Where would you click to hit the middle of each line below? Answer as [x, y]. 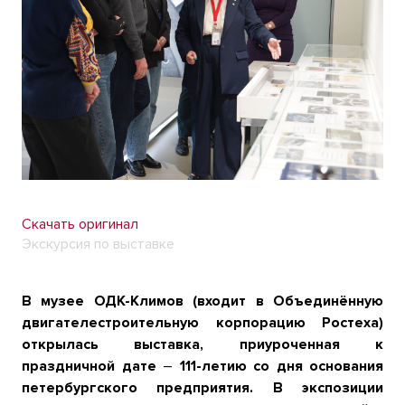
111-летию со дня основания [278, 366]
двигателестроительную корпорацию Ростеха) [202, 323]
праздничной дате [92, 366]
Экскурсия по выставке [98, 244]
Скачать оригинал [80, 224]
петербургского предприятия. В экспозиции [202, 388]
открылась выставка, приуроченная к [202, 344]
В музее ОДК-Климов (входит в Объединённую [202, 301]
